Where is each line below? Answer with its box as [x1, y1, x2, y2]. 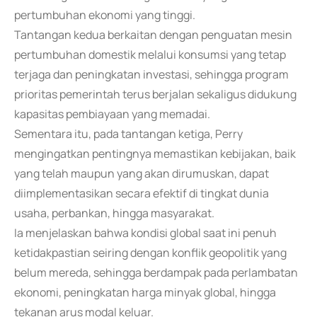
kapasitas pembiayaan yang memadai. [14, 106, 210, 122]
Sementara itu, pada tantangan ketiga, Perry [14, 126, 243, 142]
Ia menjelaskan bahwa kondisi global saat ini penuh [14, 225, 277, 241]
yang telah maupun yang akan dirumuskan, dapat [14, 166, 269, 181]
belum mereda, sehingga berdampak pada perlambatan [14, 265, 298, 280]
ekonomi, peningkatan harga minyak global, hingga [14, 284, 276, 300]
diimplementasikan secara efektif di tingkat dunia [14, 185, 269, 201]
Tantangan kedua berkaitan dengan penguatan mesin [14, 27, 292, 42]
